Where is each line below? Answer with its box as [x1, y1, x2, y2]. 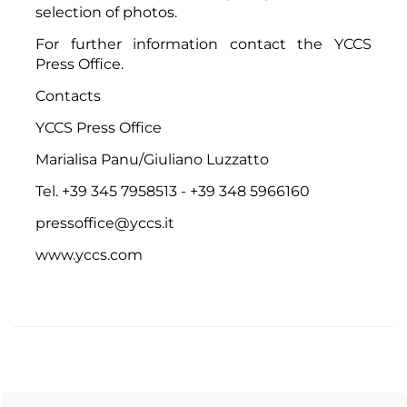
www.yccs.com [35, 245, 143, 263]
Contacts [35, 86, 101, 104]
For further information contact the [35, 35, 334, 53]
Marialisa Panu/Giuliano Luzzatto [35, 150, 269, 168]
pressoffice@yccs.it [35, 213, 174, 232]
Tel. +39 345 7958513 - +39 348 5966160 [35, 182, 310, 200]
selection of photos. [35, 3, 177, 21]
